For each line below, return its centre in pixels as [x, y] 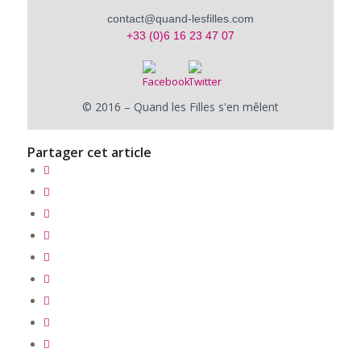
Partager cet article [89, 152]
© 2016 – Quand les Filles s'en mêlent [180, 106]
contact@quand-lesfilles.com [180, 18]
